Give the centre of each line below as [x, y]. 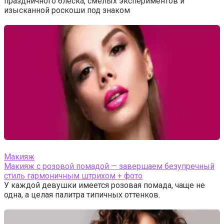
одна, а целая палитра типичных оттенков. [82, 195]
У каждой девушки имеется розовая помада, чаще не [104, 185]
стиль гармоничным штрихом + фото [73, 176]
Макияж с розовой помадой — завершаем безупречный [109, 166]
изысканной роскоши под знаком [67, 10]
